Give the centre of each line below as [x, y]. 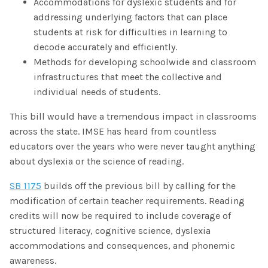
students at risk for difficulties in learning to [130, 32]
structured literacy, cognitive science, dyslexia [110, 230]
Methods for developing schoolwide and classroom [145, 62]
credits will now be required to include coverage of [120, 215]
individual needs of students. [97, 92]
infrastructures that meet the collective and [128, 77]
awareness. [34, 260]
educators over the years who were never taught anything [133, 146]
